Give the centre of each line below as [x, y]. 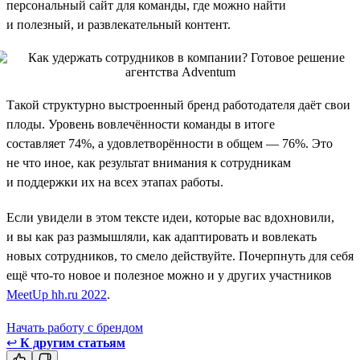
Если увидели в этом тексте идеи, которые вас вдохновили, [170, 217]
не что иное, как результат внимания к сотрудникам [149, 162]
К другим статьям [73, 342]
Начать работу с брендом [75, 327]
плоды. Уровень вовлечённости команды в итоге [141, 124]
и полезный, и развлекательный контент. [119, 24]
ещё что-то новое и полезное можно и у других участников [169, 275]
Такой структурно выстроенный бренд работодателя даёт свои [178, 104]
